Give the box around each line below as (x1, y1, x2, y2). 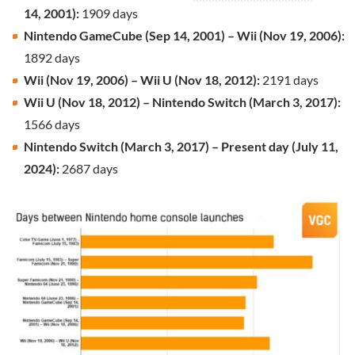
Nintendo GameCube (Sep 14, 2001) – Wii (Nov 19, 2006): (24, 27, 345, 43)
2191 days (262, 71, 319, 87)
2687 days (62, 160, 118, 176)
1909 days (82, 5, 138, 21)
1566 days (24, 116, 80, 132)
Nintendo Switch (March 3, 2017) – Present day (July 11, (24, 138, 338, 154)
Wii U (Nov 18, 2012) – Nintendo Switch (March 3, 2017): (24, 94, 341, 109)
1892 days (24, 49, 80, 65)
